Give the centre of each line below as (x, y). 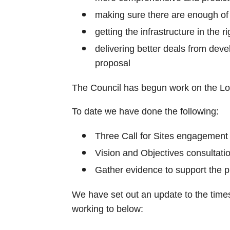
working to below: (107, 209)
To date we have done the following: (145, 111)
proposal (112, 63)
